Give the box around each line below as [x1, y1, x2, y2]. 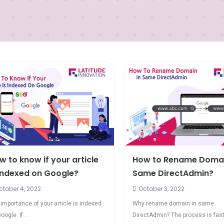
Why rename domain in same [132, 199, 214, 207]
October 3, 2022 [137, 184, 185, 193]
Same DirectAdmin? [132, 167, 214, 179]
